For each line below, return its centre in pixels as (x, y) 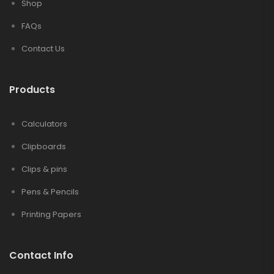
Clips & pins (44, 169)
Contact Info (41, 255)
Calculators (44, 124)
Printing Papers (51, 214)
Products (32, 90)
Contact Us (43, 49)
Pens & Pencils (50, 192)
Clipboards (44, 146)
